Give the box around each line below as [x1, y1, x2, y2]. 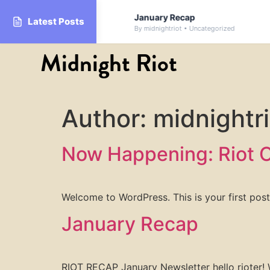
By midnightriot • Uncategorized [124, 24, 225, 33]
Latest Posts [28, 16, 84, 27]
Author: [61, 103, 153, 133]
